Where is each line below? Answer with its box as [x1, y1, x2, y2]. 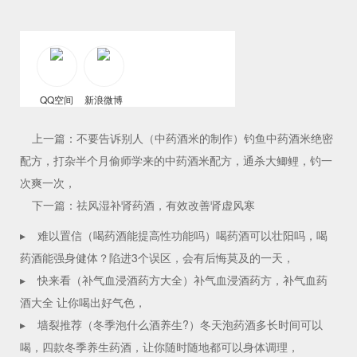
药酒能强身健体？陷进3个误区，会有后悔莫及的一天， [20, 249, 294, 266]
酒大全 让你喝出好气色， [20, 294, 146, 311]
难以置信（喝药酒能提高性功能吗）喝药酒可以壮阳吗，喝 [37, 227, 328, 244]
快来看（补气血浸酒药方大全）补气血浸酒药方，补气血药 [37, 272, 328, 288]
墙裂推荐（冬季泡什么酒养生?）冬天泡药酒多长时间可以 [37, 316, 323, 333]
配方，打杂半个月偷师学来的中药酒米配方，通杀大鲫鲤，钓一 [20, 152, 332, 169]
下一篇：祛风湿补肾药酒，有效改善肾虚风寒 [32, 197, 255, 214]
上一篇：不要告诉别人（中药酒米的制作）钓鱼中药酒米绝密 [32, 130, 333, 147]
